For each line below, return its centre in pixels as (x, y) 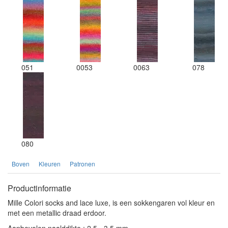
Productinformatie (39, 188)
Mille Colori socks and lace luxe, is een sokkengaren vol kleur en (111, 203)
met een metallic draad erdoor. (57, 213)
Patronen (82, 164)
